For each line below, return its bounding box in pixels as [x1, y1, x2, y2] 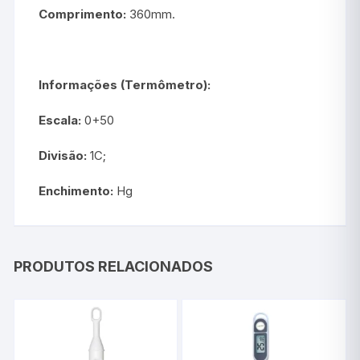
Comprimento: [39, 6, 127, 22]
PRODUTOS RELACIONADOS [14, 257, 214, 275]
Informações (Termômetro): [39, 76, 211, 92]
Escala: [39, 112, 82, 128]
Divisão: [39, 147, 88, 163]
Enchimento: [39, 182, 114, 198]
